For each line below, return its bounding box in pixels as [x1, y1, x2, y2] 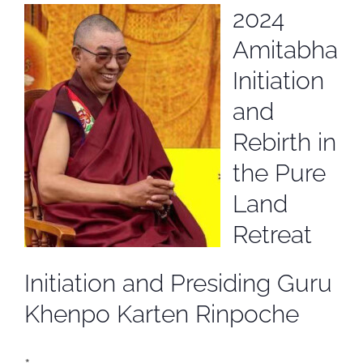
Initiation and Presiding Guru [24, 269, 332, 298]
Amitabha [233, 36, 338, 65]
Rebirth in [233, 128, 336, 157]
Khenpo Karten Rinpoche [24, 300, 299, 329]
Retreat [233, 220, 312, 250]
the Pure [233, 159, 326, 188]
